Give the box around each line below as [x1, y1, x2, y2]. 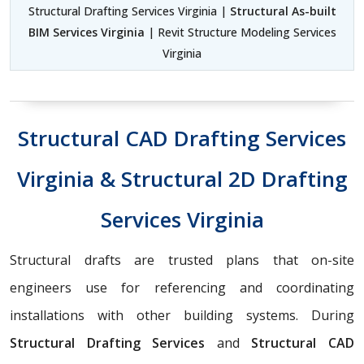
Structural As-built [229, 2, 336, 19]
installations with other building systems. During [10, 305, 354, 324]
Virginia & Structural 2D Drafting [16, 163, 348, 193]
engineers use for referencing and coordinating [10, 278, 354, 297]
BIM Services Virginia [28, 24, 145, 40]
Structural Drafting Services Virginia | [28, 2, 230, 19]
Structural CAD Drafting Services [18, 123, 346, 153]
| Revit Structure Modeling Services [144, 24, 336, 40]
